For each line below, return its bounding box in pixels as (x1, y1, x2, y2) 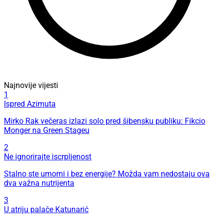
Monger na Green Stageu (4, 125, 89, 135)
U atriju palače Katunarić (4, 204, 88, 214)
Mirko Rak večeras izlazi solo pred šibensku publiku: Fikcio (4, 116, 205, 126)
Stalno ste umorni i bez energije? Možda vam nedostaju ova (4, 169, 210, 178)
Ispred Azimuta (4, 99, 56, 109)
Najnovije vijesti (4, 80, 58, 90)
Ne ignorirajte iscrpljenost (4, 152, 91, 161)
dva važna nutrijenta (4, 178, 74, 188)
